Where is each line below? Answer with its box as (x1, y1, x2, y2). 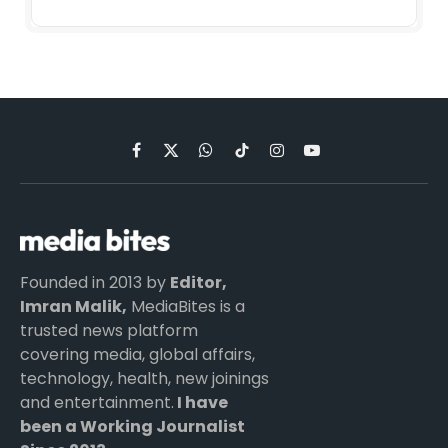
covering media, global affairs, (20, 342, 255, 366)
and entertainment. (20, 390, 174, 414)
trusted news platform (20, 318, 198, 342)
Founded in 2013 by (20, 270, 170, 294)
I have (174, 390, 228, 414)
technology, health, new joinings (20, 366, 269, 390)
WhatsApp (204, 148, 277, 169)
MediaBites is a (127, 294, 245, 318)
